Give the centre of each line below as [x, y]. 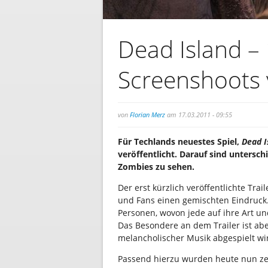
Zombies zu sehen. [156, 167]
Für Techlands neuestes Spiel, [180, 141]
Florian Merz [147, 115]
